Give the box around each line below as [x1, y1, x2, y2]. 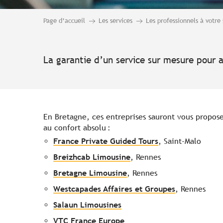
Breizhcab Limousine [53, 152, 130, 162]
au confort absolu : [43, 123, 111, 133]
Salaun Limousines [53, 200, 121, 210]
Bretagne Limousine [53, 168, 127, 178]
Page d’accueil [43, 17, 85, 25]
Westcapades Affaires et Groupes [53, 184, 175, 194]
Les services [99, 17, 132, 25]
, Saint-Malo [158, 136, 201, 146]
